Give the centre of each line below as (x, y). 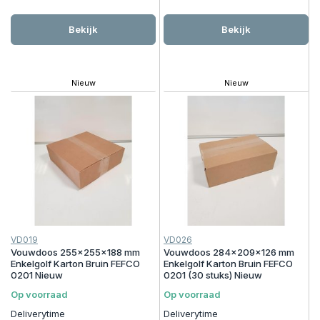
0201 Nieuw (37, 275)
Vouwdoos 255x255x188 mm (75, 252)
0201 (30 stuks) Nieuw (213, 275)
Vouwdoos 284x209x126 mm (229, 252)
